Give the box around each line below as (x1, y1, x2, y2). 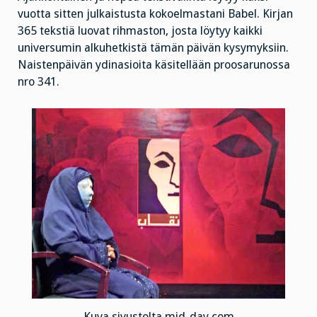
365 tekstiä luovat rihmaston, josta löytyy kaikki (18, 23, 263, 38)
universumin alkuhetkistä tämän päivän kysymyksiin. (18, 40, 289, 54)
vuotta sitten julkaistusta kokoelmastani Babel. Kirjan (18, 6, 293, 21)
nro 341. (18, 74, 59, 88)
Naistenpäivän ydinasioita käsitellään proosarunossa (18, 57, 290, 71)
